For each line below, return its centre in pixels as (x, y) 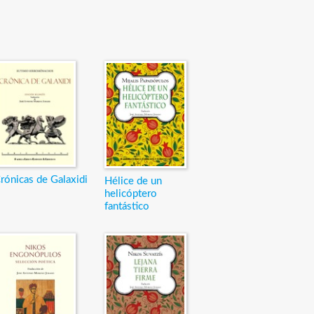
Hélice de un (133, 182)
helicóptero (130, 194)
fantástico (127, 207)
